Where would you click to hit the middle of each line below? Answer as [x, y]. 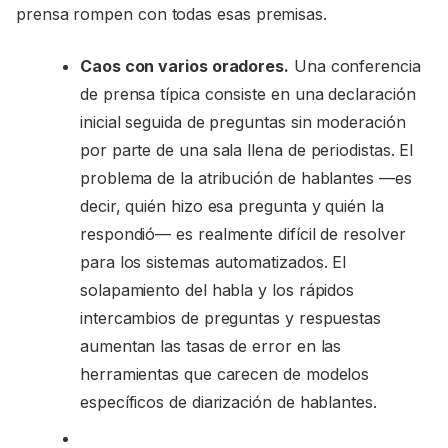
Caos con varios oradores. [184, 65]
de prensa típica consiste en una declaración [248, 93]
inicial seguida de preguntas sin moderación [243, 121]
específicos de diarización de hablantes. [228, 401]
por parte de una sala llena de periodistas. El [247, 149]
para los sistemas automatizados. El [213, 261]
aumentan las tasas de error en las [211, 345]
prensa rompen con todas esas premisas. [171, 13]
